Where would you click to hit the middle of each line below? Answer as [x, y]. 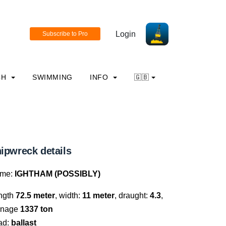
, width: [69, 195]
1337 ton [36, 209]
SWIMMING [52, 77]
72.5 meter [35, 195]
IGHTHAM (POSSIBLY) [58, 174]
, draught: [132, 195]
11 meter [98, 195]
